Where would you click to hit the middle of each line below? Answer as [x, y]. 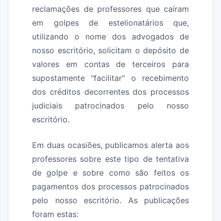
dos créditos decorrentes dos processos [110, 92]
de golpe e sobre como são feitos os [110, 173]
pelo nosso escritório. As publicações [110, 200]
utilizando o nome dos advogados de [110, 37]
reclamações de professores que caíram [110, 9]
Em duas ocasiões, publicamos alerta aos [110, 145]
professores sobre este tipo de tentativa [110, 159]
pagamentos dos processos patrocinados [110, 186]
